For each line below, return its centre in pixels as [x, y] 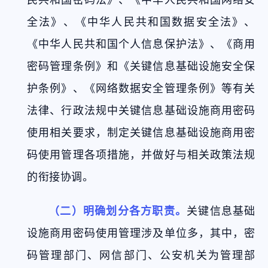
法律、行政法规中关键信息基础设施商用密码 [141, 110]
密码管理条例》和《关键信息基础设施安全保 [141, 66]
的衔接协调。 [60, 177]
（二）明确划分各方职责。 [118, 211]
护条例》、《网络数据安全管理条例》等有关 [141, 88]
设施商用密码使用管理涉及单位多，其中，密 [141, 233]
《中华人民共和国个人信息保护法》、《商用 [141, 44]
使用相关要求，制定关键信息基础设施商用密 [141, 133]
